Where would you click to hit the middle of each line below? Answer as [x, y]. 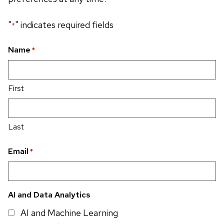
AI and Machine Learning [69, 212]
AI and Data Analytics [49, 194]
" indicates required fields [64, 24]
